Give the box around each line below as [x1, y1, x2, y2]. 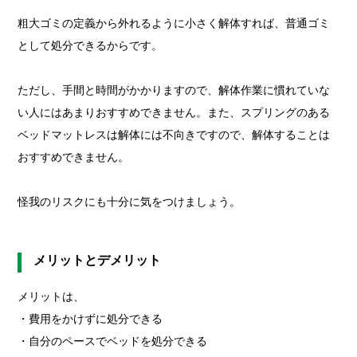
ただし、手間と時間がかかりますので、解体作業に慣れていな [18, 83, 331, 96]
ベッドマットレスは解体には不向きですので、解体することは [18, 127, 331, 141]
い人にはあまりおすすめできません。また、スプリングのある [18, 105, 331, 119]
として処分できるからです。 [18, 38, 163, 52]
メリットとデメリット [33, 253, 162, 267]
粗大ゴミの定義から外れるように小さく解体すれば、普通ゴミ [18, 16, 331, 29]
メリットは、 [18, 289, 85, 303]
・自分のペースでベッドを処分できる [18, 334, 208, 347]
